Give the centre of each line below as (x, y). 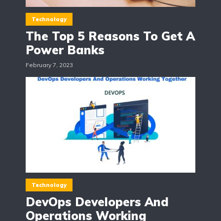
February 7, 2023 (49, 65)
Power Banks (65, 50)
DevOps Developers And (97, 202)
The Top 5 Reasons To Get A (110, 36)
